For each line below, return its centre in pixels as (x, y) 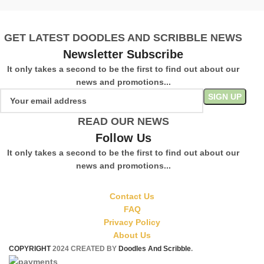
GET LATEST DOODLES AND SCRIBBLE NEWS (123, 37)
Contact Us (132, 196)
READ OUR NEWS (123, 121)
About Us (132, 235)
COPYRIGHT (30, 248)
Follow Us (123, 138)
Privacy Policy (132, 222)
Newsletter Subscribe (123, 54)
